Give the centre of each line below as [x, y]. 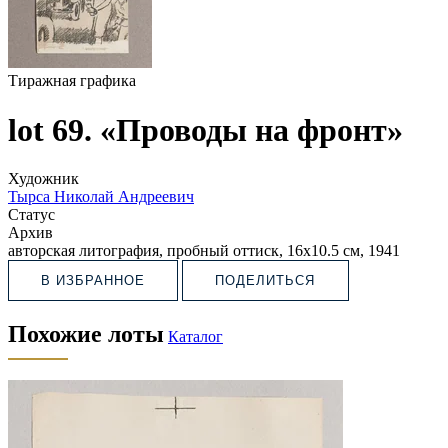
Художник [43, 179]
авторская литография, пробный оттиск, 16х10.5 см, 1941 [204, 251]
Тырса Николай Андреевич [101, 197]
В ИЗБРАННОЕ [93, 281]
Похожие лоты [86, 334]
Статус [31, 215]
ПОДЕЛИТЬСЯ [265, 281]
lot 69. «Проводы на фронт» [205, 129]
